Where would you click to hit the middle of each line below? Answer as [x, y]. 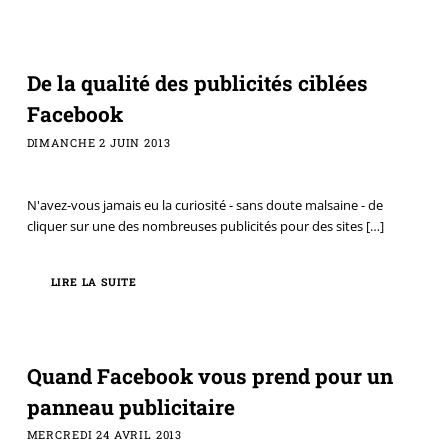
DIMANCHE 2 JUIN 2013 [98, 142]
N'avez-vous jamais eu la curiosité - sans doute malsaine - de [204, 204]
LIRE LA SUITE [94, 281]
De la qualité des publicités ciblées [197, 83]
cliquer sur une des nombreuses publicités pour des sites [194, 225]
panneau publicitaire [130, 406]
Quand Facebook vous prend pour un [209, 375]
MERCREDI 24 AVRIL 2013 [104, 435]
